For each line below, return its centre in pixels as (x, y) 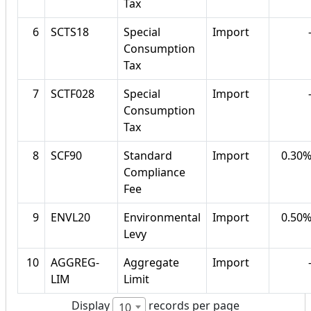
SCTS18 (70, 32)
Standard (148, 156)
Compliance (154, 173)
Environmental (162, 218)
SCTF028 (73, 94)
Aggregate (151, 263)
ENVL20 (70, 218)
